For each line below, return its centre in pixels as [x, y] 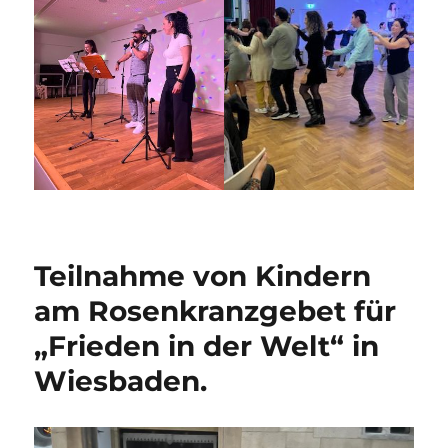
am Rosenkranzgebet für [215, 310]
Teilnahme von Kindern [203, 275]
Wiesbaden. [121, 380]
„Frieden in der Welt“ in [207, 345]
